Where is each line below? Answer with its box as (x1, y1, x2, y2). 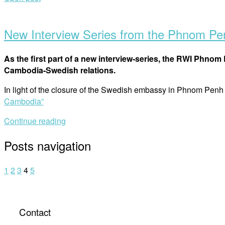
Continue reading (4, 115, 66, 127)
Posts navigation (4, 136, 91, 154)
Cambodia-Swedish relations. (4, 64, 118, 76)
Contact (19, 205, 51, 218)
